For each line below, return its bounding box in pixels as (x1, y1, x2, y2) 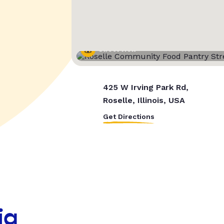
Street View (98, 46, 136, 53)
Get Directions (102, 112, 154, 121)
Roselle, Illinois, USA (102, 95, 185, 105)
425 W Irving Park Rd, (102, 82, 188, 92)
